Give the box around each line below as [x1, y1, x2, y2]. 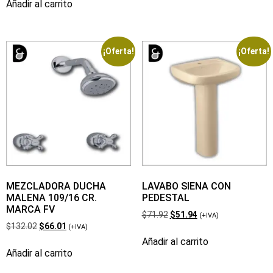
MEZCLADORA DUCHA [6, 180, 106, 192]
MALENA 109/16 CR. [6, 191, 97, 204]
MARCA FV [6, 203, 55, 215]
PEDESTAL [141, 191, 190, 204]
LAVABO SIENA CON [141, 180, 231, 192]
